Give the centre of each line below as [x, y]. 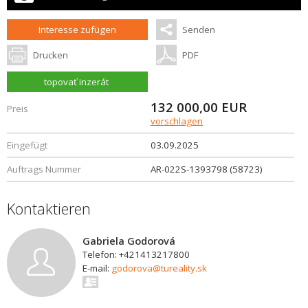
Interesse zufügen [78, 30]
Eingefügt [27, 145]
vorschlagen [177, 121]
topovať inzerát [77, 82]
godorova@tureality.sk [159, 268]
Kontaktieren [49, 208]
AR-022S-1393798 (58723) [207, 169]
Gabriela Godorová [129, 241]
